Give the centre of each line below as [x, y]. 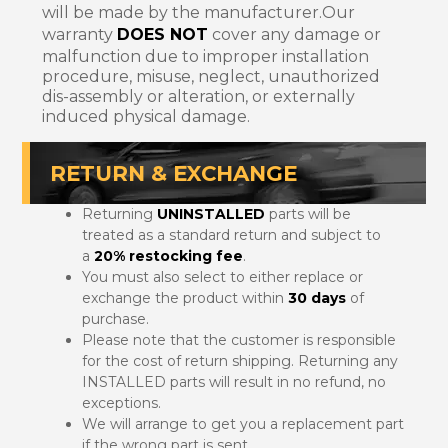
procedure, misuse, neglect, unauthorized [211, 76]
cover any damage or [294, 34]
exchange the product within [185, 297]
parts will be [308, 213]
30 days [317, 297]
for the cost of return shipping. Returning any [240, 360]
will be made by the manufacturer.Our [198, 12]
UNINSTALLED [211, 213]
